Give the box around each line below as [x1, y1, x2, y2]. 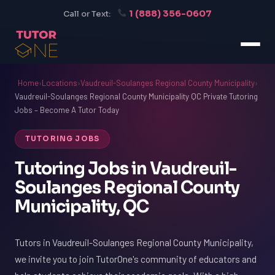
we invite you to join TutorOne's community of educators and [15, 253, 257, 265]
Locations [41, 78, 77, 88]
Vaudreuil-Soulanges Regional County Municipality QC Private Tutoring [15, 91, 258, 101]
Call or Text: [63, 9, 110, 19]
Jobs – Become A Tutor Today [15, 105, 119, 115]
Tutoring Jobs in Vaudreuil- [15, 158, 237, 179]
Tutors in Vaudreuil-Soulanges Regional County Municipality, [15, 236, 254, 248]
